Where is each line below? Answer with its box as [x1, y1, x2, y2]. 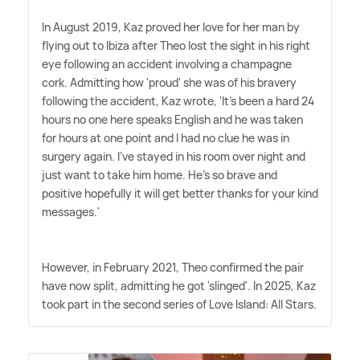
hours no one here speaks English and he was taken [42, 112, 303, 128]
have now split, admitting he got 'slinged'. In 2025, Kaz [42, 278, 316, 294]
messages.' [42, 204, 100, 220]
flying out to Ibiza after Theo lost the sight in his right [42, 38, 310, 54]
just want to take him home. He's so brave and [42, 167, 277, 183]
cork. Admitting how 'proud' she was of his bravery [42, 75, 297, 91]
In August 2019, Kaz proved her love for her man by [42, 19, 300, 35]
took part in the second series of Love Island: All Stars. [42, 297, 317, 313]
